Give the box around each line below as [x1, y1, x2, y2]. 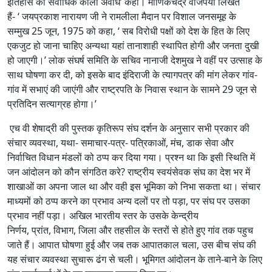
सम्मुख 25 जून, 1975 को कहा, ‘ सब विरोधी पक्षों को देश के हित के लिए [7, 24, 250, 38]
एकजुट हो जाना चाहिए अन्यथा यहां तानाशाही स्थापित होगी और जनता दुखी [7, 39, 259, 53]
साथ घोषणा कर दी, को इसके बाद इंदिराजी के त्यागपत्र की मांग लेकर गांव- [7, 68, 257, 82]
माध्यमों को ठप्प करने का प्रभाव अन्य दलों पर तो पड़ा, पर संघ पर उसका [7, 194, 250, 208]
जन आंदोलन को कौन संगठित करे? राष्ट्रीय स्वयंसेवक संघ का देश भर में [7, 165, 250, 179]
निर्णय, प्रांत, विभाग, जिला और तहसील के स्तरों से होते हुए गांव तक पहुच [7, 223, 253, 237]
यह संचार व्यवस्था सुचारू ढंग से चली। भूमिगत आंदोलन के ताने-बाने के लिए [7, 253, 262, 267]
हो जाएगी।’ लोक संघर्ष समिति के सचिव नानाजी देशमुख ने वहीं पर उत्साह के [7, 53, 262, 67]
